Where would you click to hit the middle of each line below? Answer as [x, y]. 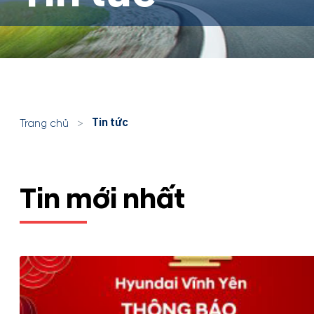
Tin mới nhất [102, 199]
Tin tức [110, 123]
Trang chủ [44, 123]
